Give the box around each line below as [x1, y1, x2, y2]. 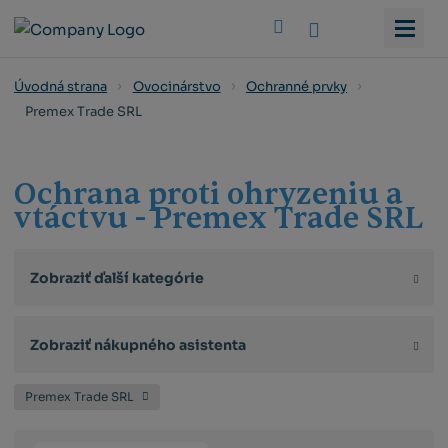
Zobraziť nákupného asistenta [30, 335, 247, 354]
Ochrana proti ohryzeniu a [14, 174, 404, 214]
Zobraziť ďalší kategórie [30, 268, 205, 287]
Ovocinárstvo [132, 77, 221, 95]
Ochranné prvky [246, 77, 348, 95]
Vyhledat [318, 17, 386, 37]
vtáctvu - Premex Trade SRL [14, 198, 424, 238]
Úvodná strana [14, 77, 108, 95]
